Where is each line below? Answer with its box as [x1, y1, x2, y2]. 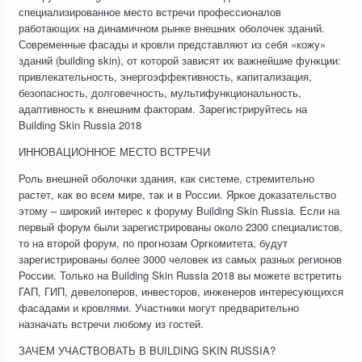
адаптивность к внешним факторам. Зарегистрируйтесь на [19, 101, 307, 117]
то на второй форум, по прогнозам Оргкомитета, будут [19, 235, 288, 251]
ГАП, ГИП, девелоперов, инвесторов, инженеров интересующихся [19, 284, 343, 300]
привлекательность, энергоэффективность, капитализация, [19, 69, 312, 85]
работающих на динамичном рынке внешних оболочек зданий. [19, 20, 325, 36]
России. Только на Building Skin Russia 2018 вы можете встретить [19, 267, 342, 284]
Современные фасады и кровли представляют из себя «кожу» [19, 36, 326, 53]
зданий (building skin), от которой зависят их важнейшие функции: [19, 53, 341, 69]
